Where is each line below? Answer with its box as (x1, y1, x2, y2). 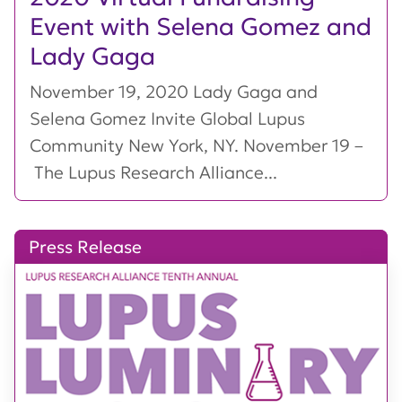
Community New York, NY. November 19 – (30, 135, 363, 157)
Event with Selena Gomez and (30, 12, 371, 42)
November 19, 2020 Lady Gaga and (30, 81, 318, 103)
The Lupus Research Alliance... (30, 162, 277, 184)
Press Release (29, 236, 142, 258)
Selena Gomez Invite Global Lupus (30, 108, 305, 130)
